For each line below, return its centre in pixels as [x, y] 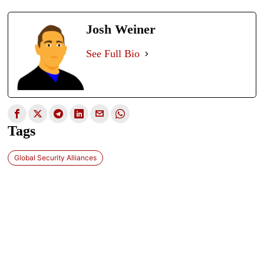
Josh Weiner [121, 29]
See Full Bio [113, 54]
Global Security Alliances [56, 157]
